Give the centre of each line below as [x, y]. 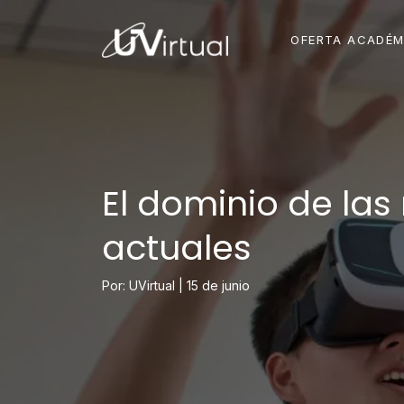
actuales [176, 248]
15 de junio [218, 285]
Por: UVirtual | [144, 285]
